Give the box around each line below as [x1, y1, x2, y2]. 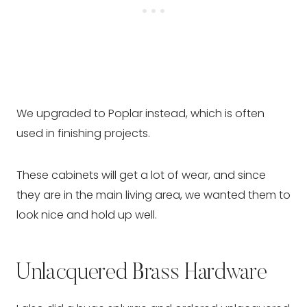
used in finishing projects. [16, 125, 150, 142]
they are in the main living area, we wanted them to [16, 187, 291, 204]
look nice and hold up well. [16, 207, 157, 223]
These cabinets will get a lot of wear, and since [16, 167, 266, 184]
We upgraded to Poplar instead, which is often [16, 106, 265, 122]
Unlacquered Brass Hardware [16, 262, 267, 286]
